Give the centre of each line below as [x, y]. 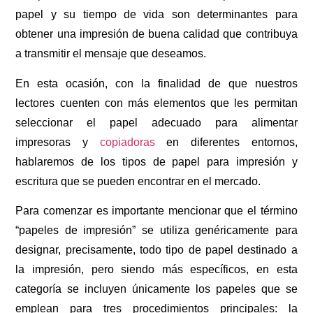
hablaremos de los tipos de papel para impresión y [156, 161]
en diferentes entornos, [226, 142]
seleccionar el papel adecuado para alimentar [156, 122]
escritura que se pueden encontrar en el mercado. [138, 181]
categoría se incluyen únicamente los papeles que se [156, 289]
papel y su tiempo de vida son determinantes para [156, 15]
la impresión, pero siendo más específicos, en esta [156, 270]
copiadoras [127, 142]
